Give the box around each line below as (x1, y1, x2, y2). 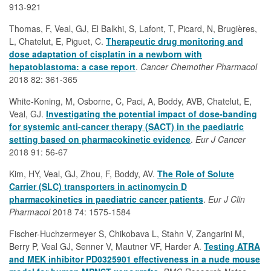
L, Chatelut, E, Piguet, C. (9, 35, 106, 47)
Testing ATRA (204, 240, 260, 252)
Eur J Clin (208, 193, 245, 205)
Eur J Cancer (195, 133, 246, 145)
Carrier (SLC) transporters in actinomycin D (9, 180, 187, 192)
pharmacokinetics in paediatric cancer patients (9, 193, 203, 205)
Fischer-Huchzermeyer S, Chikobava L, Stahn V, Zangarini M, (9, 227, 244, 240)
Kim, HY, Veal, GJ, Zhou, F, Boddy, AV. (9, 168, 157, 180)
